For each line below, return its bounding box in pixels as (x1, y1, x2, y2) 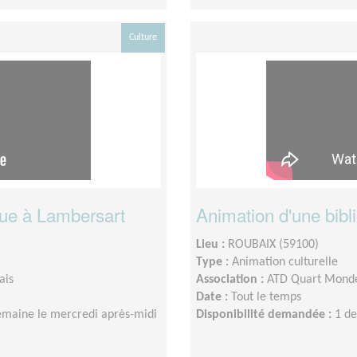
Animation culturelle (232, 256, 338, 269)
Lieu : (196, 238, 228, 252)
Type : (196, 256, 232, 269)
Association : (196, 273, 267, 287)
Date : (196, 291, 231, 304)
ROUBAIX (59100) (228, 238, 319, 252)
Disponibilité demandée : (196, 308, 335, 322)
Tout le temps (231, 291, 301, 304)
